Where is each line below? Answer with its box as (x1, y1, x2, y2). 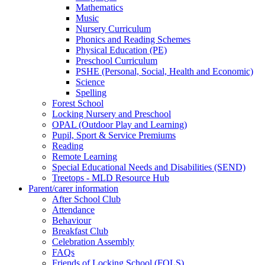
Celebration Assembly (52, 236, 134, 247)
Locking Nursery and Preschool (52, 108, 171, 119)
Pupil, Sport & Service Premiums (52, 130, 176, 140)
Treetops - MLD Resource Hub (52, 172, 169, 183)
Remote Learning (52, 151, 117, 161)
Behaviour (52, 215, 91, 225)
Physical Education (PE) (76, 44, 167, 55)
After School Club (52, 193, 121, 204)
